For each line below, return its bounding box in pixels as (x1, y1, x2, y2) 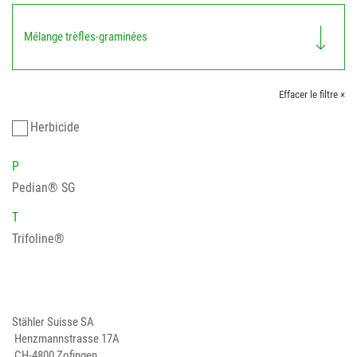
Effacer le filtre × (279, 88, 345, 100)
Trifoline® (12, 231, 65, 247)
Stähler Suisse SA (12, 315, 94, 330)
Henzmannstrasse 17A (12, 331, 120, 347)
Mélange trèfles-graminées (24, 29, 148, 44)
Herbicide (29, 120, 80, 135)
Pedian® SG (12, 180, 75, 196)
